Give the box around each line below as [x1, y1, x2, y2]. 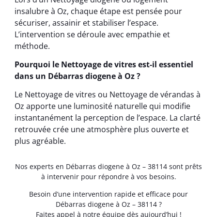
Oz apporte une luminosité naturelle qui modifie [15, 101, 190, 112]
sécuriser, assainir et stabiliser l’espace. [15, 17, 158, 28]
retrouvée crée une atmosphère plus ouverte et [15, 124, 189, 135]
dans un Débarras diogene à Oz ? [15, 70, 140, 81]
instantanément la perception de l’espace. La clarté [15, 112, 201, 124]
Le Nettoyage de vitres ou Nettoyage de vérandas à [15, 89, 201, 100]
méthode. [15, 40, 50, 51]
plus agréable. [15, 136, 66, 147]
